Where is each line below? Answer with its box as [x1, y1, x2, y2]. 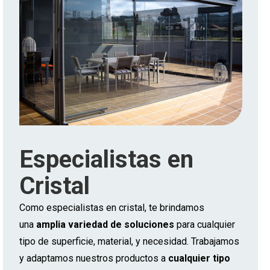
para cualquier [174, 219, 235, 231]
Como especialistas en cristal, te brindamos [19, 202, 204, 214]
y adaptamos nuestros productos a [19, 253, 168, 265]
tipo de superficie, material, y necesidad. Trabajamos [19, 236, 239, 248]
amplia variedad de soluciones [36, 219, 174, 231]
